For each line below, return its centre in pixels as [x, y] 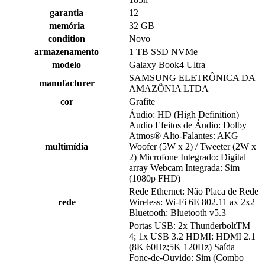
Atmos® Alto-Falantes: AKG [184, 136]
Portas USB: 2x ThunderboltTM [190, 226]
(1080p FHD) [155, 179]
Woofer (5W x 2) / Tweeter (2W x [193, 147]
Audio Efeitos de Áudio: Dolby [188, 125]
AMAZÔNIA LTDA [169, 89]
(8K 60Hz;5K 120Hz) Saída [182, 247]
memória [67, 26]
